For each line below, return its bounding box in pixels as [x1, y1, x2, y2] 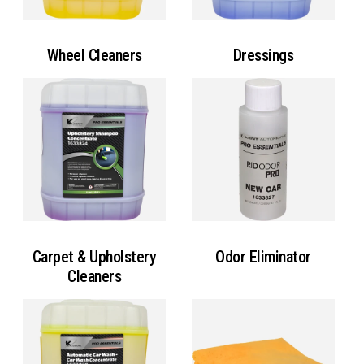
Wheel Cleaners [46, 45, 142, 65]
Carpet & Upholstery [32, 246, 157, 266]
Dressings [232, 45, 294, 65]
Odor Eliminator [215, 246, 311, 266]
